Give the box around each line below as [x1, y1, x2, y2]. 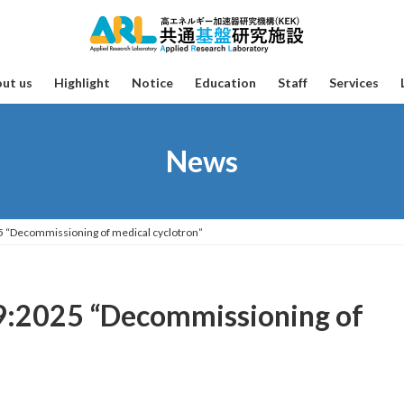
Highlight [53, 75, 110, 90]
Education [194, 75, 256, 90]
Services [328, 75, 379, 90]
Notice [131, 75, 173, 90]
